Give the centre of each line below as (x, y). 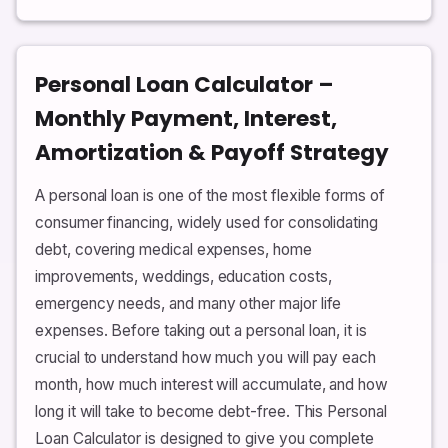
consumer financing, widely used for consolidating (206, 222)
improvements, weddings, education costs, (183, 276)
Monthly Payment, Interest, (186, 118)
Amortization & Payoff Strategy (212, 152)
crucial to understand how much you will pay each (206, 357)
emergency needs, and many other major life (188, 303)
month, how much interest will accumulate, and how (211, 384)
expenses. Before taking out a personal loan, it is (201, 330)
